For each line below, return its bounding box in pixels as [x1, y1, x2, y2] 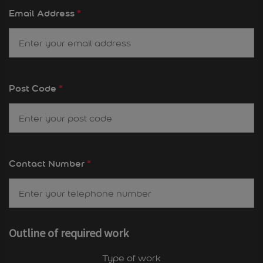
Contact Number [9, 158, 87, 170]
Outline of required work [9, 225, 129, 241]
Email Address [9, 8, 77, 19]
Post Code [9, 83, 59, 95]
